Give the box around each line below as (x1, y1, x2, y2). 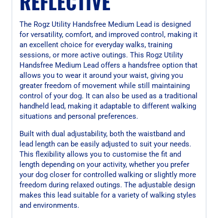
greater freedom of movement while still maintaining (19, 81, 190, 90)
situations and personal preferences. (19, 111, 138, 121)
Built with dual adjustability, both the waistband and (19, 129, 185, 138)
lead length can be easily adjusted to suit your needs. (19, 139, 191, 148)
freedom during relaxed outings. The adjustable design (19, 180, 195, 189)
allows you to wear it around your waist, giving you (19, 71, 183, 80)
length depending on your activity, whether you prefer (19, 160, 189, 169)
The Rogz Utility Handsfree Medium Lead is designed (19, 19, 191, 29)
